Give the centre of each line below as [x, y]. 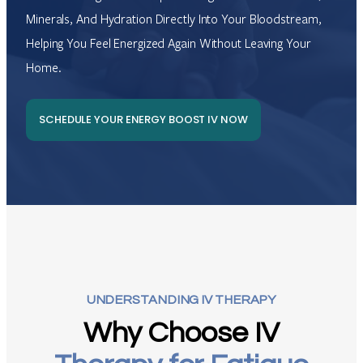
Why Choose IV [181, 333]
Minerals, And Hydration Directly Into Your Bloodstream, [174, 19]
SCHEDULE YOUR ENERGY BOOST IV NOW [143, 120]
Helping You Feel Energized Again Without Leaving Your [169, 43]
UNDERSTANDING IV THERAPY [181, 300]
